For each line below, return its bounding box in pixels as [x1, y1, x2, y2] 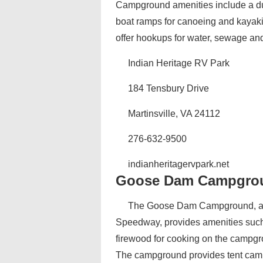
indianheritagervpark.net [128, 159, 229, 169]
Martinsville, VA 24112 [128, 109, 220, 119]
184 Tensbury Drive [128, 83, 209, 93]
